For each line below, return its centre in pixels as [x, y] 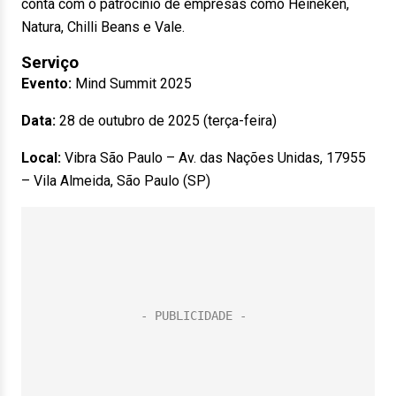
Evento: [46, 84]
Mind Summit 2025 [132, 84]
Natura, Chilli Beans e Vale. [103, 27]
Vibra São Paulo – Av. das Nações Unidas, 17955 [213, 158]
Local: [41, 158]
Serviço [50, 63]
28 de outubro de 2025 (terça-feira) [166, 121]
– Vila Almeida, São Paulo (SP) [116, 181]
